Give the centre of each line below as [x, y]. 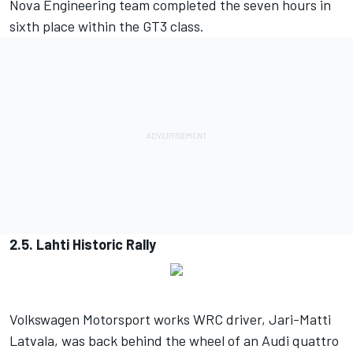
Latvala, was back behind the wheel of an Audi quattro [174, 340]
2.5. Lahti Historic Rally [83, 244]
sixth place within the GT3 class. [108, 26]
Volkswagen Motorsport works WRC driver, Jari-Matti [170, 319]
